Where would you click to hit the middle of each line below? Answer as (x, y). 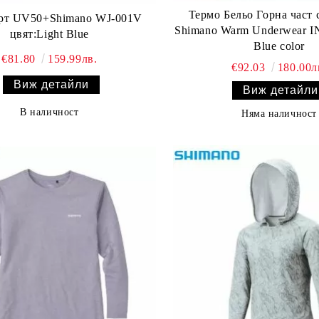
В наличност (49, 113)
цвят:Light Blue (49, 34)
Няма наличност (279, 114)
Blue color (279, 46)
